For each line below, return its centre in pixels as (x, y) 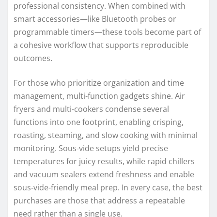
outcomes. (33, 58)
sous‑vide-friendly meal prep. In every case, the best (108, 187)
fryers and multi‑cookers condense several (91, 109)
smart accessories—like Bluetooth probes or (95, 19)
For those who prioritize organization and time (99, 83)
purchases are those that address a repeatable (99, 200)
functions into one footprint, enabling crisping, (99, 122)
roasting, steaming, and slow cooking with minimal (106, 135)
